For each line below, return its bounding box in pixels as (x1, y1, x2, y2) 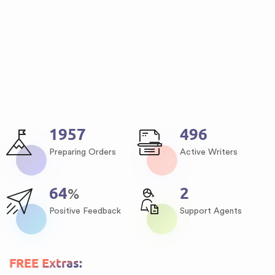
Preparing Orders (49, 148, 116, 157)
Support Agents (180, 207, 242, 215)
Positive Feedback (49, 207, 121, 215)
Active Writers (180, 148, 238, 157)
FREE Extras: (9, 256, 82, 271)
